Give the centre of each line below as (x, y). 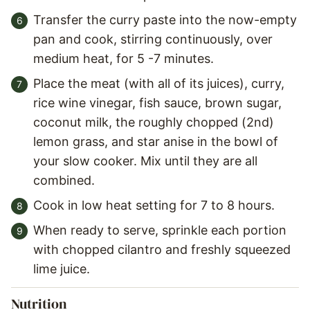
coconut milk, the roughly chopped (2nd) (154, 122)
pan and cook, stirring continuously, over (153, 39)
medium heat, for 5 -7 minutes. (124, 58)
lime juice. (62, 269)
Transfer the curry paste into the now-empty (165, 20)
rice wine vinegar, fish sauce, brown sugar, (157, 103)
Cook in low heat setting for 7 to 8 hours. (154, 205)
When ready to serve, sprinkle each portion (160, 230)
